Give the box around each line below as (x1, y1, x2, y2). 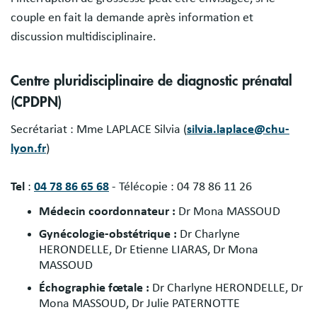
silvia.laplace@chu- (187, 122, 289, 136)
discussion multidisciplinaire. (11, 30, 156, 43)
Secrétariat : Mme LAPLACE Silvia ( (11, 122, 187, 136)
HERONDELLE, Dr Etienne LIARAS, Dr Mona (39, 243, 258, 256)
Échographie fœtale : (39, 281, 152, 294)
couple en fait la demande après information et (11, 11, 253, 24)
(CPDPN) (11, 94, 62, 110)
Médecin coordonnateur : (39, 204, 178, 218)
